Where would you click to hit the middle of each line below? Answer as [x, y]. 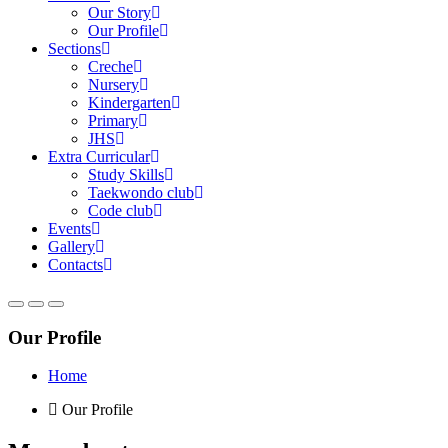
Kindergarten [129, 102]
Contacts [75, 264]
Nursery [113, 84]
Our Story [119, 12]
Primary [113, 120]
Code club [120, 210]
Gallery [71, 246]
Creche [110, 66]
